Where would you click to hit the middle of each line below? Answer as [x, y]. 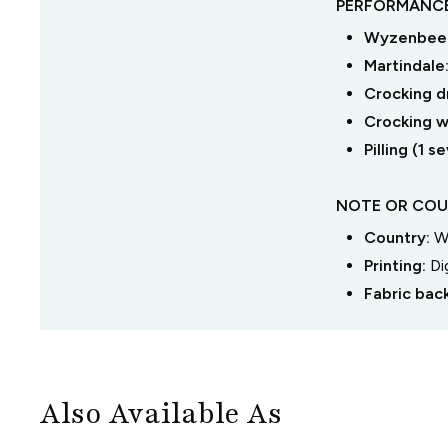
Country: [398, 237]
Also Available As [161, 414]
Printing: [396, 265]
